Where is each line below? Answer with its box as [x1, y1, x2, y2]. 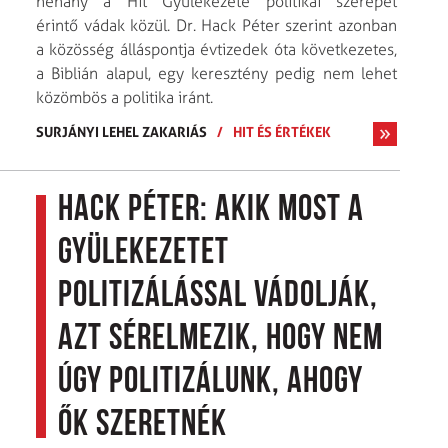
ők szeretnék [58, 407, 227, 444]
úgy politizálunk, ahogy [58, 364, 363, 401]
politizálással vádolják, [58, 278, 378, 315]
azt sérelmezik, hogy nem [58, 321, 383, 358]
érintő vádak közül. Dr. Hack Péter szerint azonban [36, 15, 397, 35]
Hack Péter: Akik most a [58, 192, 364, 229]
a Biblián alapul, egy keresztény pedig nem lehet [36, 63, 397, 83]
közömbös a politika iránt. [36, 87, 213, 107]
